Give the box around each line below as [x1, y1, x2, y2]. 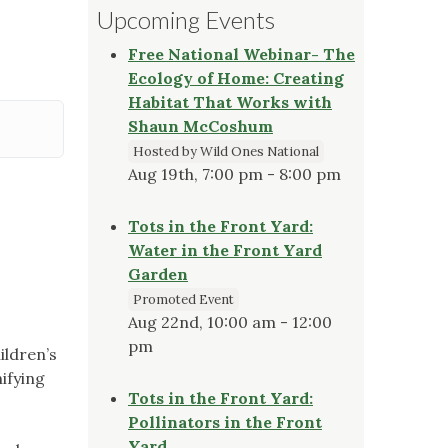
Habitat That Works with [128, 91, 332, 112]
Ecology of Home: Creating [128, 67, 344, 88]
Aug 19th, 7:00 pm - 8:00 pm [128, 163, 341, 184]
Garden [128, 263, 188, 284]
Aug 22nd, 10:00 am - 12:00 [128, 311, 332, 332]
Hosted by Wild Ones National [133, 142, 319, 160]
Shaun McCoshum [128, 115, 273, 136]
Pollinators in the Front [128, 411, 322, 432]
